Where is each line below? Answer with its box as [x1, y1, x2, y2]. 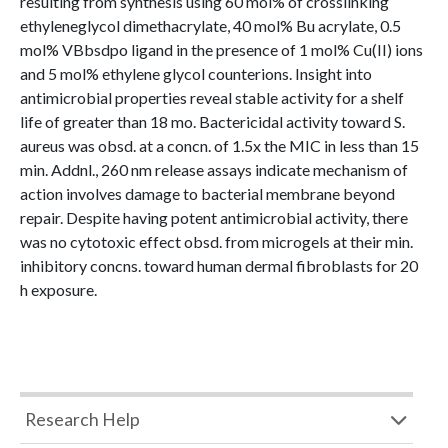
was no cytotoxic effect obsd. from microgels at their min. [20, 232, 413, 251]
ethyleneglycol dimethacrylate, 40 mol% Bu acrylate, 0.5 [20, 16, 401, 35]
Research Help [25, 409, 140, 430]
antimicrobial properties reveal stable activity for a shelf [20, 88, 404, 107]
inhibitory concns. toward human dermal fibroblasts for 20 [20, 256, 418, 275]
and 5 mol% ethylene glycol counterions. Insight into [20, 64, 372, 83]
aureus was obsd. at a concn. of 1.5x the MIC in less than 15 [20, 136, 419, 155]
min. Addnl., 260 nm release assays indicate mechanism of [20, 160, 408, 179]
